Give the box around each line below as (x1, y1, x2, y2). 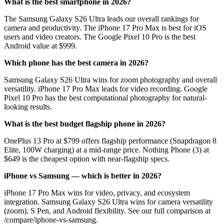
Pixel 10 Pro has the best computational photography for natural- (4, 93, 207, 102)
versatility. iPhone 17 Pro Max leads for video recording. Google (4, 84, 207, 93)
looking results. (4, 102, 52, 111)
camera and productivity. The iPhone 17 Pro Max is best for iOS (4, 23, 206, 32)
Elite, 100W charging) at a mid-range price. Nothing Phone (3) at (4, 145, 209, 154)
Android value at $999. (4, 41, 77, 50)
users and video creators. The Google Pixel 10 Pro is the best (4, 32, 195, 41)
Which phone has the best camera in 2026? (4, 58, 148, 67)
